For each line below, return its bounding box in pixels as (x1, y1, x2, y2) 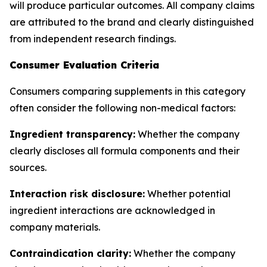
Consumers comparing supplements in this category (10, 85, 246, 97)
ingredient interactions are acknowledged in (10, 204, 215, 216)
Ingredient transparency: (10, 128, 135, 140)
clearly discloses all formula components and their (10, 145, 240, 157)
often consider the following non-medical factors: (10, 102, 235, 114)
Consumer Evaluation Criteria (10, 59, 159, 71)
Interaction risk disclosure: (10, 188, 145, 200)
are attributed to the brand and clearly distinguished (10, 16, 254, 28)
